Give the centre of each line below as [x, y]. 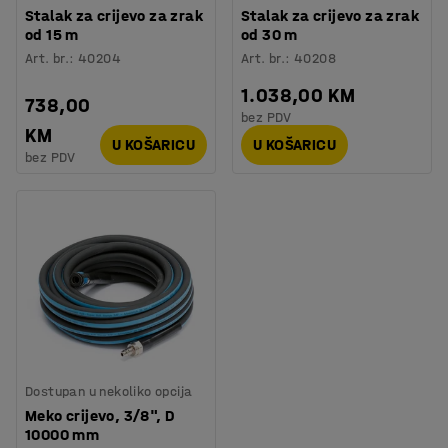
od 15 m [52, 34]
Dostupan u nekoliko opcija [109, 391]
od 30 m [269, 34]
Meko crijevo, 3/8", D [100, 415]
